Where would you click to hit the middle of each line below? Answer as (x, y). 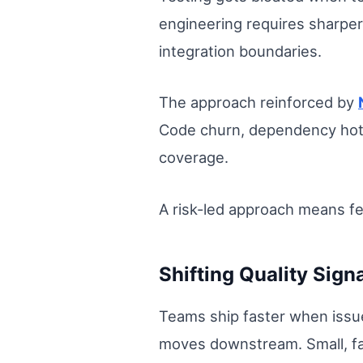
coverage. (194, 158)
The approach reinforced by (258, 102)
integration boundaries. (240, 51)
